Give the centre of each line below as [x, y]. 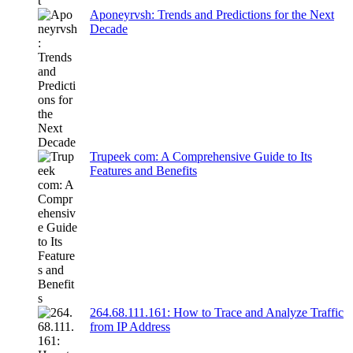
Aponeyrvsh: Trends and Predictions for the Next [212, 14]
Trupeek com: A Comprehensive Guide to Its [201, 156]
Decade [109, 28]
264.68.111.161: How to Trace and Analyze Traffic [217, 312]
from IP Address [130, 326]
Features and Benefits [143, 170]
